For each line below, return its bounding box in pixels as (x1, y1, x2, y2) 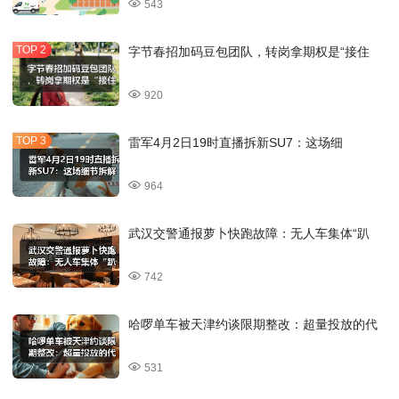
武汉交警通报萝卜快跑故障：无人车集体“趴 (128, 226, 370, 241)
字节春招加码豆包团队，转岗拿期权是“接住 (128, 45, 370, 60)
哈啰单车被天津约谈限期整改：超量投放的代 (128, 317, 378, 332)
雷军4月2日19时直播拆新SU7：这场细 (128, 135, 343, 151)
